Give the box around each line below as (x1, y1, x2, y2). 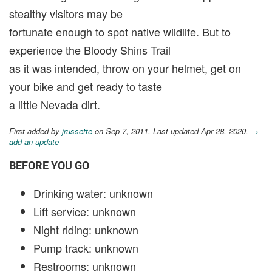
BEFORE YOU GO (9, 158, 89, 172)
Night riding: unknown (33, 221, 138, 237)
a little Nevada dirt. (9, 96, 100, 112)
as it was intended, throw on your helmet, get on (9, 59, 241, 76)
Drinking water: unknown (33, 185, 153, 201)
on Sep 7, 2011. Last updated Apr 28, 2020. (92, 124, 251, 137)
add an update (9, 135, 59, 148)
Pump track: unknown (33, 239, 138, 256)
